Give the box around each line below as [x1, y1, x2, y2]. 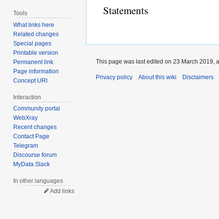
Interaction [13, 93, 42, 101]
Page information [13, 67, 59, 75]
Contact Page [13, 133, 50, 140]
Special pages [13, 40, 52, 47]
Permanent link [13, 58, 54, 66]
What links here [13, 21, 55, 28]
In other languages [13, 177, 64, 185]
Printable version [13, 49, 59, 56]
